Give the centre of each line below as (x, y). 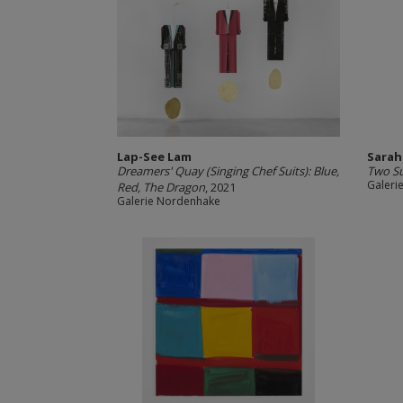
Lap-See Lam (154, 157)
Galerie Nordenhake (168, 201)
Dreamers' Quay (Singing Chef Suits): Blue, (228, 171)
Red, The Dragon (161, 187)
